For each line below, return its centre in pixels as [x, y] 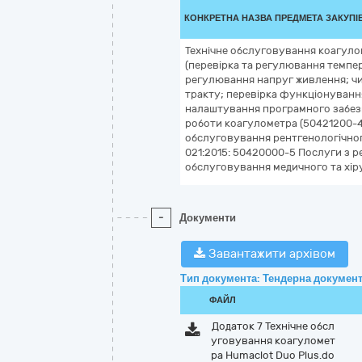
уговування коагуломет [273, 341]
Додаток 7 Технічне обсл [273, 326]
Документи [208, 218]
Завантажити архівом [270, 254]
